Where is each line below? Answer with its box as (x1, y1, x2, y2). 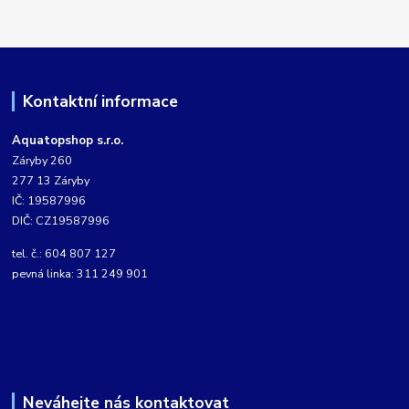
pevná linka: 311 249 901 (12, 266, 149, 282)
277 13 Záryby (12, 173, 90, 189)
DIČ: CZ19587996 (12, 213, 110, 229)
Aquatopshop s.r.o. (12, 132, 124, 150)
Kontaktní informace (22, 90, 178, 113)
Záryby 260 (12, 152, 73, 169)
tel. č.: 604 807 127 (12, 246, 117, 262)
